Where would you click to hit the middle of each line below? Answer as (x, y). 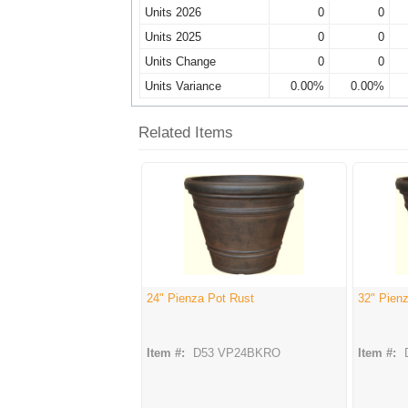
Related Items (186, 133)
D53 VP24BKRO (237, 353)
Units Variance (183, 87)
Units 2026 (173, 13)
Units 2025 (173, 37)
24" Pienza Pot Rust (200, 299)
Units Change (180, 62)
